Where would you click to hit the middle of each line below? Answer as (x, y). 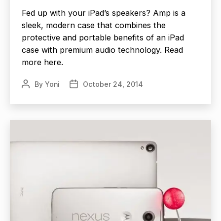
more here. (42, 62)
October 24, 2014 (113, 84)
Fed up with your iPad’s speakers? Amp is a (104, 13)
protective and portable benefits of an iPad (103, 37)
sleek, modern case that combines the (94, 25)
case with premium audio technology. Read (102, 50)
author (32, 95)
